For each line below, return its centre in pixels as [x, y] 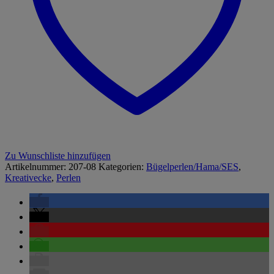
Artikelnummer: [37, 166]
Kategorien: [122, 166]
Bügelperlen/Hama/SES [192, 166]
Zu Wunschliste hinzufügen [58, 155]
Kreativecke [28, 177]
